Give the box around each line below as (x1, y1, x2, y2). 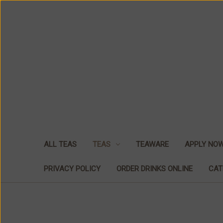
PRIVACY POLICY (44, 164, 101, 173)
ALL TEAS (44, 139, 77, 149)
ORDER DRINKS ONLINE (116, 164, 193, 173)
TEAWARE (135, 139, 169, 149)
